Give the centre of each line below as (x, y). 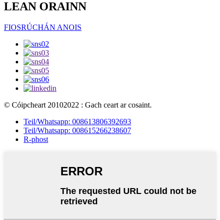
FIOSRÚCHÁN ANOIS (43, 27)
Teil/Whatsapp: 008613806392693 (77, 122)
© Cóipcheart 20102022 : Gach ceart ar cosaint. (78, 105)
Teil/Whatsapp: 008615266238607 (77, 131)
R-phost (36, 139)
